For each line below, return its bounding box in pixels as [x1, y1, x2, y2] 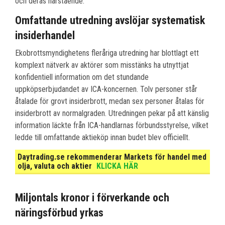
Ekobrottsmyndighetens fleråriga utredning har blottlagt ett [15, 48, 199, 58]
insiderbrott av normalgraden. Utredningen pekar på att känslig [15, 108, 209, 119]
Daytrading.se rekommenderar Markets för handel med [18, 152, 206, 162]
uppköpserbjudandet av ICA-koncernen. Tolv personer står [15, 84, 197, 94]
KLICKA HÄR [96, 161, 138, 171]
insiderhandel [15, 29, 75, 42]
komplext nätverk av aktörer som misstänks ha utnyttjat [15, 60, 189, 70]
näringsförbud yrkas [15, 206, 103, 219]
